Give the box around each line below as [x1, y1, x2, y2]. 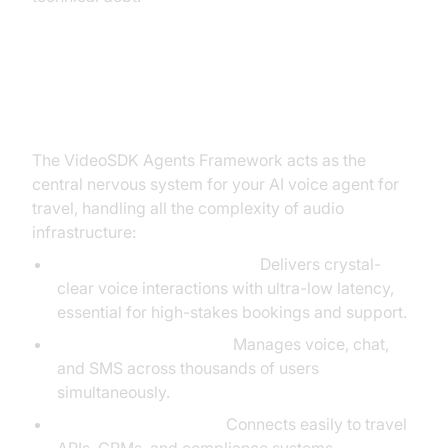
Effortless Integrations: [56, 414, 222, 434]
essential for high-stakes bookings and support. [56, 302, 407, 322]
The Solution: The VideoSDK [32, 67, 349, 96]
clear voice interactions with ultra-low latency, [56, 278, 394, 298]
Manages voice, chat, [228, 334, 389, 354]
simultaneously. [56, 382, 170, 402]
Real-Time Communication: [56, 254, 256, 274]
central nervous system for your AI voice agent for [32, 174, 399, 194]
